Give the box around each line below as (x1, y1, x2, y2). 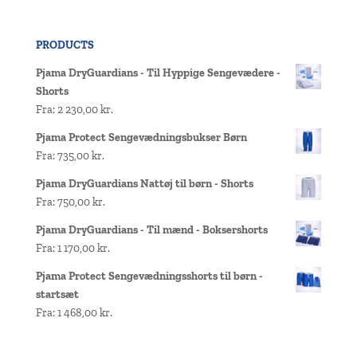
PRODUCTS (35, 38, 94, 53)
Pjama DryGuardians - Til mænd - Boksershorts (35, 223, 268, 237)
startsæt (35, 288, 79, 302)
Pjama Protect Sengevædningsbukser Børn (35, 131, 247, 145)
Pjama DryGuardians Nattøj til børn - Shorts (35, 177, 253, 191)
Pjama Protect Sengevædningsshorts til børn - (35, 269, 263, 284)
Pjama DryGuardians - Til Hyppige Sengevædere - (35, 66, 280, 80)
